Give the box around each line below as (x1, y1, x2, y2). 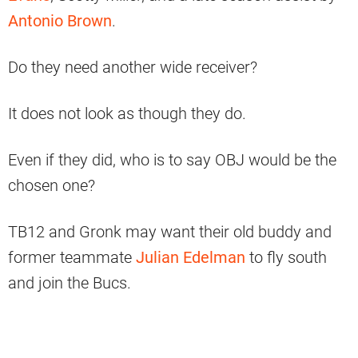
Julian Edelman (136, 248, 245, 268)
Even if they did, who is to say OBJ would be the (8, 150, 336, 170)
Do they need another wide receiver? (8, 58, 257, 78)
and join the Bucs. (8, 273, 131, 293)
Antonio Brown (8, 11, 112, 31)
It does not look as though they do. (8, 104, 246, 124)
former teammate (8, 248, 136, 268)
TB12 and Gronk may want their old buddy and (8, 222, 332, 242)
